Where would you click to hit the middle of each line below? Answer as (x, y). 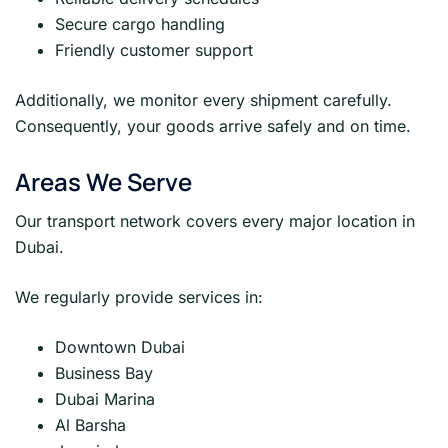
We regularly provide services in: (139, 296)
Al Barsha (90, 424)
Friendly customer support (154, 50)
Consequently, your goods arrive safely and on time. (213, 126)
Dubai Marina (105, 398)
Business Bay (104, 372)
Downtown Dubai (120, 346)
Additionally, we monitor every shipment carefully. (203, 100)
